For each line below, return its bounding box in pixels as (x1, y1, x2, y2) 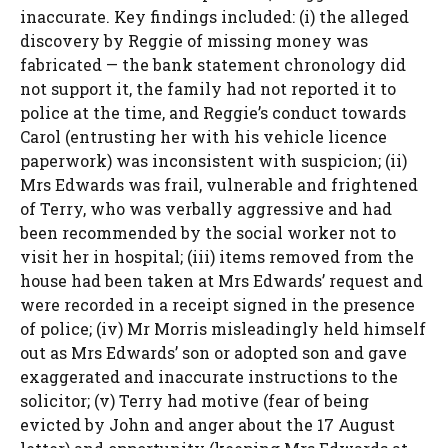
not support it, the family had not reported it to (20, 78, 396, 100)
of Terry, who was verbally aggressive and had (20, 198, 392, 220)
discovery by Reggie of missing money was (20, 30, 368, 52)
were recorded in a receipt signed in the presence (20, 294, 415, 316)
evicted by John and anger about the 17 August (20, 414, 395, 436)
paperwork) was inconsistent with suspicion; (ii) (20, 150, 407, 172)
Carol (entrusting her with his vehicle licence (20, 126, 387, 148)
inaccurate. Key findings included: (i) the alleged (20, 6, 409, 28)
